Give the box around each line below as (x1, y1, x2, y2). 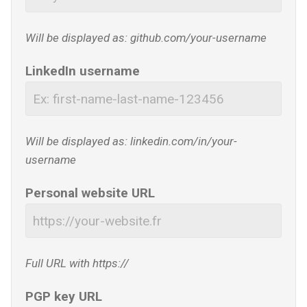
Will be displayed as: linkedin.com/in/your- (25, 134, 237, 148)
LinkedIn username (25, 63, 140, 79)
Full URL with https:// (25, 256, 129, 270)
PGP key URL (25, 288, 102, 304)
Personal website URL (25, 185, 155, 201)
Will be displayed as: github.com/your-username (25, 31, 267, 45)
